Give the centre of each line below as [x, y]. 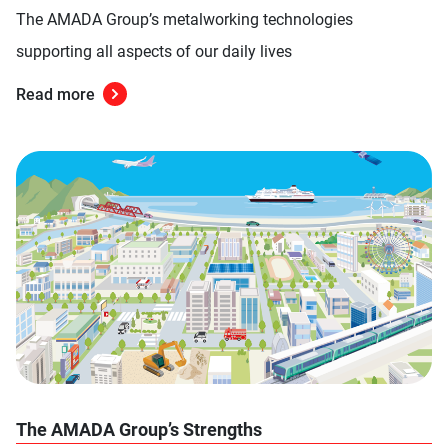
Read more [55, 95]
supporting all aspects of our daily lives [154, 52]
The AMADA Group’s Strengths [139, 430]
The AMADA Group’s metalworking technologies [184, 20]
